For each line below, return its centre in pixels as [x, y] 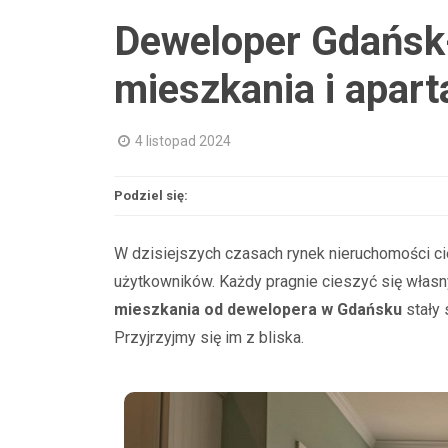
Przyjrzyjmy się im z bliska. [209, 337]
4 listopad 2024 [183, 141]
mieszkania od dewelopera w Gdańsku [258, 309]
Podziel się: [151, 195]
